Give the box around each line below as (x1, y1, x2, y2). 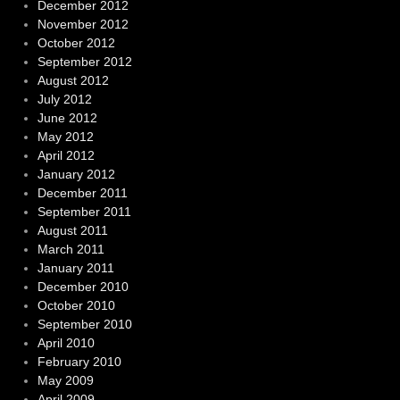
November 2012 (37, 17, 129, 32)
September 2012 (37, 54, 132, 70)
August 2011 (37, 223, 108, 238)
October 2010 (37, 298, 115, 313)
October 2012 (37, 36, 115, 51)
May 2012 (37, 129, 94, 145)
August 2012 (37, 73, 109, 88)
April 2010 (37, 336, 95, 351)
